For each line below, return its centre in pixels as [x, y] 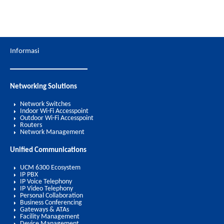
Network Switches [45, 104]
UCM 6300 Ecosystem [50, 167]
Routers [31, 125]
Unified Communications [48, 150]
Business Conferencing [51, 202]
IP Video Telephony [46, 188]
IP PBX [29, 174]
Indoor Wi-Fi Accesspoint [54, 111]
